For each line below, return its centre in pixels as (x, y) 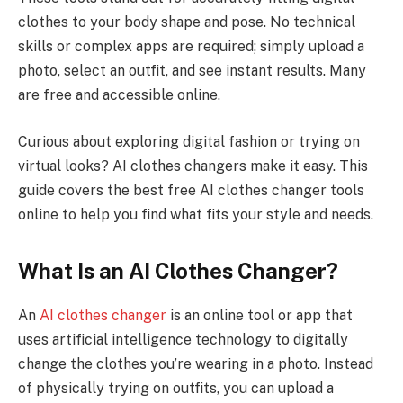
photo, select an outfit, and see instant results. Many (192, 71)
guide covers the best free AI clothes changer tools (191, 190)
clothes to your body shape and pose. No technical (187, 22)
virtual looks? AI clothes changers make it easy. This (193, 166)
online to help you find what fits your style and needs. (196, 214)
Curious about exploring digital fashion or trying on (189, 141)
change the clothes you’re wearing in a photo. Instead (196, 363)
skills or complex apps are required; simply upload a (191, 47)
